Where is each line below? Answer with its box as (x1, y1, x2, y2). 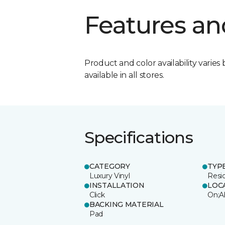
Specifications (84, 127, 193, 147)
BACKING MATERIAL (89, 199, 164, 209)
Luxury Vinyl (89, 171, 130, 180)
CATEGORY (89, 161, 130, 171)
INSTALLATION (89, 180, 145, 190)
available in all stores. (84, 70, 164, 80)
